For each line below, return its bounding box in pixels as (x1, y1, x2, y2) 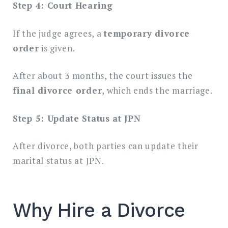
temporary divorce (104, 27, 190, 39)
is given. (39, 42, 75, 54)
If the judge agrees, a (13, 27, 104, 39)
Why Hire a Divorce (13, 199, 185, 222)
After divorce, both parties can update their (13, 140, 198, 152)
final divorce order (13, 84, 102, 97)
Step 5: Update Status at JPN (13, 112, 141, 124)
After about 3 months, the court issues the (13, 70, 193, 82)
